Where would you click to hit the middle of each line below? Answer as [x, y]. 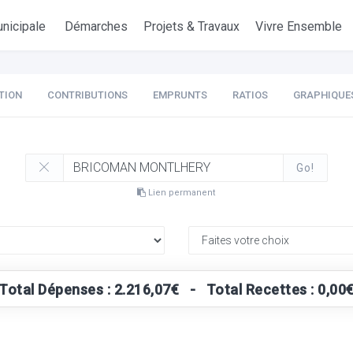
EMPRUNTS [180, 95]
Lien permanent [181, 193]
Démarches [97, 26]
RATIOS [250, 95]
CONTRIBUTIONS [87, 95]
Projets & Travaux [192, 26]
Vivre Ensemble [299, 26]
